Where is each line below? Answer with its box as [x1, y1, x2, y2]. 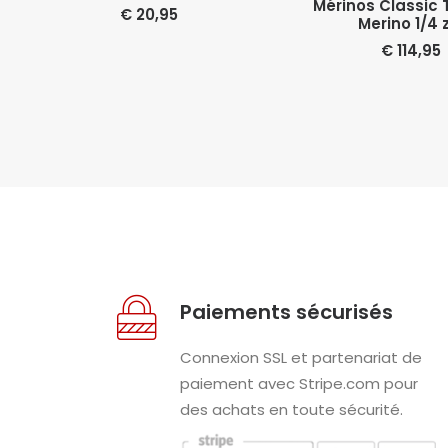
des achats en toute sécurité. [179, 399, 403, 420]
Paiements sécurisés [179, 298, 393, 326]
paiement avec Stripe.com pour [179, 373, 418, 394]
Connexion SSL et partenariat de [179, 347, 422, 368]
